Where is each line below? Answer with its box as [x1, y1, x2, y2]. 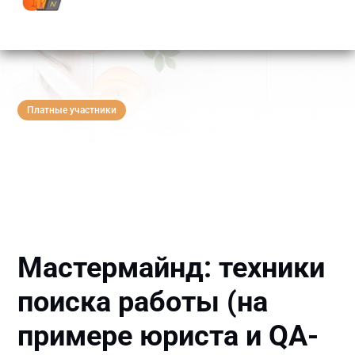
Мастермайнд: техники [17, 251, 326, 285]
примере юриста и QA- [17, 319, 319, 353]
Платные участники [27, 105, 117, 116]
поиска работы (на [17, 285, 269, 319]
